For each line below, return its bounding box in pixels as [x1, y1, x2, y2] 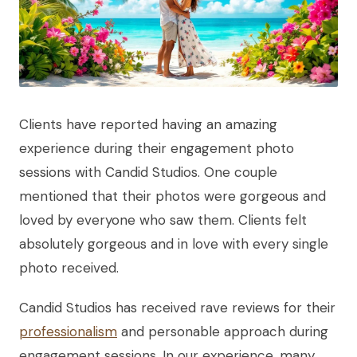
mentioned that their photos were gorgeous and [19, 187, 326, 206]
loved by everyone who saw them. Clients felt [19, 211, 307, 229]
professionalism [19, 323, 117, 341]
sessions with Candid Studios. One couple [19, 163, 277, 182]
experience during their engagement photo [19, 139, 294, 158]
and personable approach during [117, 323, 328, 341]
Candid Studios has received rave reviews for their [19, 299, 335, 317]
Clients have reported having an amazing [19, 116, 277, 134]
